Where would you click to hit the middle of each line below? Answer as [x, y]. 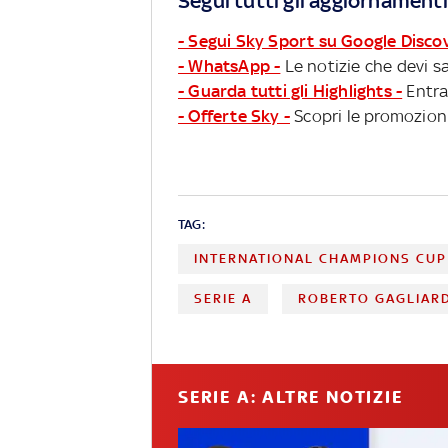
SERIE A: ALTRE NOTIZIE [290, 396]
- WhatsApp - [229, 65]
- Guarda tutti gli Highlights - [290, 90]
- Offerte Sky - [234, 115]
